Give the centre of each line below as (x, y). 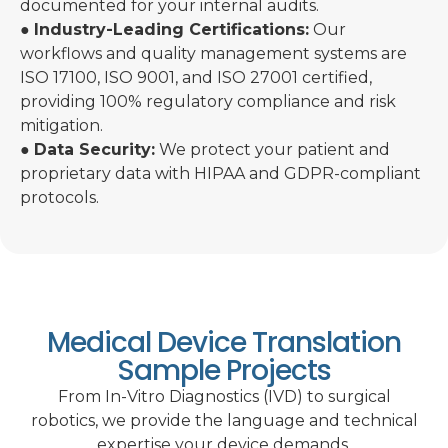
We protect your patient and (272, 149)
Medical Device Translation (224, 343)
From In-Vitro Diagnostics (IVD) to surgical (224, 397)
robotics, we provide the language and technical (224, 421)
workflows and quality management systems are (213, 53)
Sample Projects (224, 371)
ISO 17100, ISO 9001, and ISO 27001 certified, (196, 77)
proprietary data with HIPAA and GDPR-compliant (220, 173)
